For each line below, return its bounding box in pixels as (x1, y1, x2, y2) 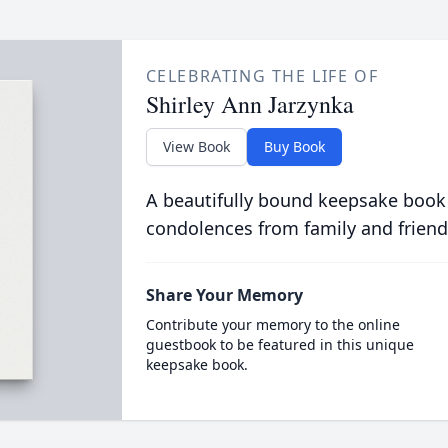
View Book (162, 137, 230, 156)
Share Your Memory (145, 284, 303, 306)
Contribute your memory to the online (145, 315, 400, 334)
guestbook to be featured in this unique (145, 335, 414, 354)
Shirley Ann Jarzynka (145, 88, 354, 120)
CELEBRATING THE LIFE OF (145, 65, 379, 87)
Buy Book (263, 137, 325, 156)
